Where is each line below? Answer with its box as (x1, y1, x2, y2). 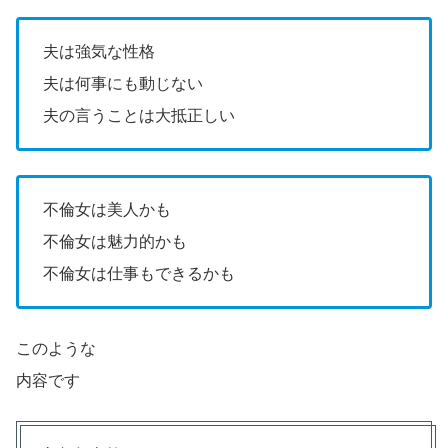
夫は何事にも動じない (43, 74, 203, 92)
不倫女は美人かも (43, 200, 171, 218)
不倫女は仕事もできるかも (43, 264, 235, 282)
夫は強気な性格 (43, 42, 155, 60)
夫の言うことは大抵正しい (43, 106, 235, 124)
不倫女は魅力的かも (43, 232, 187, 250)
